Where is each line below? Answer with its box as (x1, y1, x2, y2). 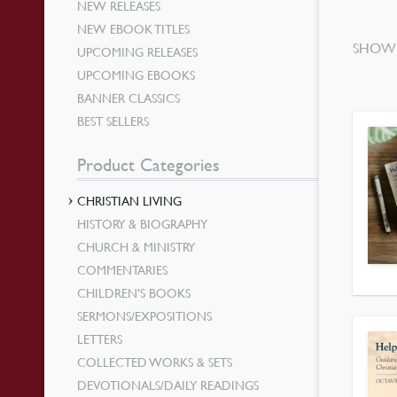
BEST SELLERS (77, 113, 150, 128)
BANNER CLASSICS (77, 90, 181, 105)
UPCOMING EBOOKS (77, 66, 196, 82)
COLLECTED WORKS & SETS (77, 354, 233, 370)
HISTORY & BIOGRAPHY (77, 215, 208, 231)
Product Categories (77, 154, 221, 175)
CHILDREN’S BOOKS (77, 284, 191, 300)
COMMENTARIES (77, 261, 168, 277)
